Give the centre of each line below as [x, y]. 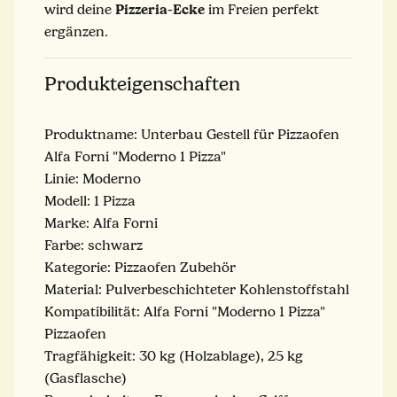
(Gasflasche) [86, 378]
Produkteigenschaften [142, 84]
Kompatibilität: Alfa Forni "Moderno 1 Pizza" [185, 311]
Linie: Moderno [93, 179]
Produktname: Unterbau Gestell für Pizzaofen [192, 134]
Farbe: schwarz [93, 245]
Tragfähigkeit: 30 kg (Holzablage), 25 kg [174, 356]
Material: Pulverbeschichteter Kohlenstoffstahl [197, 289]
